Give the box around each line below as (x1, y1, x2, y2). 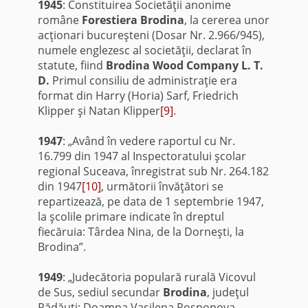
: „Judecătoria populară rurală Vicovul (62, 269, 256, 285)
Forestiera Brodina (81, 12, 184, 27)
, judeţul (206, 284, 249, 300)
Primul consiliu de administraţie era (52, 72, 237, 88)
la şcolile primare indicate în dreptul (37, 208, 224, 224)
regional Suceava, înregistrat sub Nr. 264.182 (37, 163, 269, 179)
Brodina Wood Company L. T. (105, 57, 263, 73)
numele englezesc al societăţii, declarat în (37, 42, 252, 58)
